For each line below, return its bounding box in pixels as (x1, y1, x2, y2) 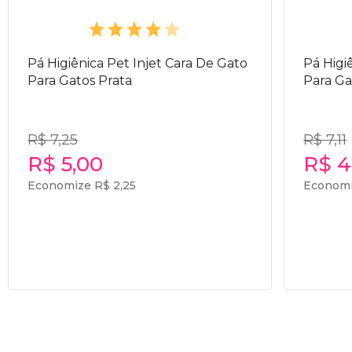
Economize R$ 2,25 (27, 178, 136, 192)
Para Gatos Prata (27, 73, 132, 88)
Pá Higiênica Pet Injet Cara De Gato (27, 56, 247, 71)
